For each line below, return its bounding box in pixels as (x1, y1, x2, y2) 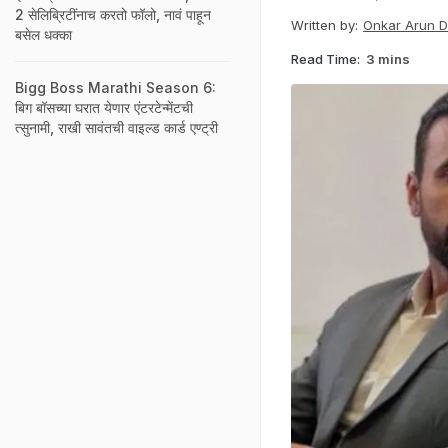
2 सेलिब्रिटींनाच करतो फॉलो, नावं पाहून (15, 6, 211, 23)
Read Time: (291, 50, 360, 67)
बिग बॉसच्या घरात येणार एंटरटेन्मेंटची (15, 99, 193, 116)
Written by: (291, 17, 358, 33)
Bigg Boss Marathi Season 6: (15, 79, 216, 96)
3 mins (366, 50, 410, 67)
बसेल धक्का (15, 26, 72, 43)
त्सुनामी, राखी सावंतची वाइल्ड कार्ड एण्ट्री (15, 119, 218, 136)
